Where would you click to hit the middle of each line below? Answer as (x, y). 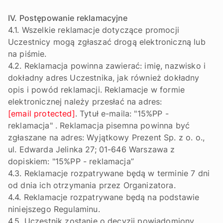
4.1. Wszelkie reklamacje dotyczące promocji (94, 30)
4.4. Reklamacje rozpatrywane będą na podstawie (104, 197)
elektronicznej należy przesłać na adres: (85, 102)
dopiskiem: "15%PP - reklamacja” (71, 161)
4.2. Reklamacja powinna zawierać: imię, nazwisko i (107, 66)
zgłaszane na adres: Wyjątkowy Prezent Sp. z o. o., (107, 137)
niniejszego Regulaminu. (54, 209)
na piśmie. (27, 54)
